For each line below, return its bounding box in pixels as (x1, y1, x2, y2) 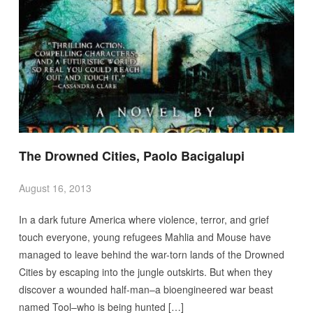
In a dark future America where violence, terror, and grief (18, 212, 269, 226)
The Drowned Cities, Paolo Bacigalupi (18, 146, 245, 165)
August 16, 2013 (18, 180, 92, 195)
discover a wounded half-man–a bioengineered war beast (18, 282, 273, 296)
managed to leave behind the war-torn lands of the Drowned (18, 247, 284, 261)
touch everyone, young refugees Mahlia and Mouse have (18, 229, 271, 244)
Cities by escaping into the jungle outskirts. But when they (18, 264, 272, 279)
